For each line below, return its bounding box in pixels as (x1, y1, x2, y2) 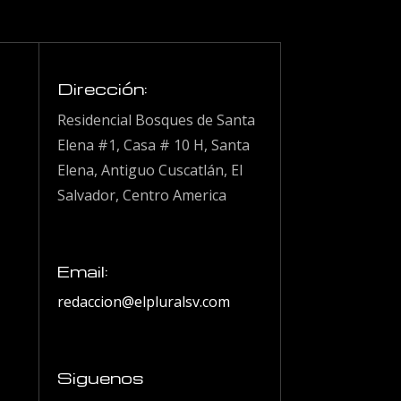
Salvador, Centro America (57, 185, 227, 206)
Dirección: (57, 78, 149, 99)
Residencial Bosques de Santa (57, 110, 256, 131)
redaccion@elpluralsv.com (57, 292, 231, 312)
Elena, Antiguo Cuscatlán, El (57, 160, 243, 181)
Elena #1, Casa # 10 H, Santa (57, 135, 251, 156)
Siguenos (57, 367, 145, 388)
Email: (57, 260, 109, 282)
